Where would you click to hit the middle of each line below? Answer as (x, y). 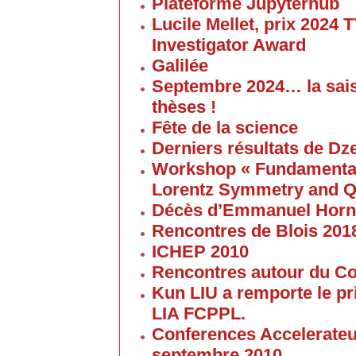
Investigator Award (229, 45)
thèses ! (184, 107)
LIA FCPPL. (199, 313)
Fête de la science (225, 128)
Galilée (180, 66)
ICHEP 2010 (200, 252)
